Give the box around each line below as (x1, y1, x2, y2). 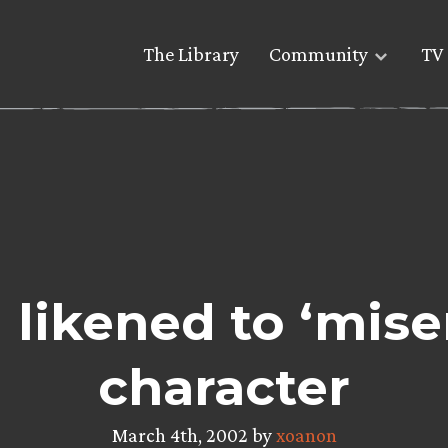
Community (269, 43, 368, 66)
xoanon (275, 424, 337, 446)
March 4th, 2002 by (111, 424, 276, 446)
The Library (143, 43, 239, 66)
